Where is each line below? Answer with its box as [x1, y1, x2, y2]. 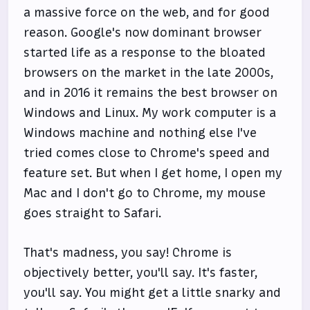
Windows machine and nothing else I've [24, 125, 257, 141]
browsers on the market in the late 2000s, [24, 64, 274, 81]
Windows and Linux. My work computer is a [24, 104, 277, 121]
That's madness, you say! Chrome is [24, 244, 232, 261]
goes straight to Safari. [24, 205, 162, 221]
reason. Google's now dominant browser [24, 24, 262, 41]
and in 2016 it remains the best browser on [24, 84, 278, 101]
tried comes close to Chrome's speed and [24, 145, 271, 161]
